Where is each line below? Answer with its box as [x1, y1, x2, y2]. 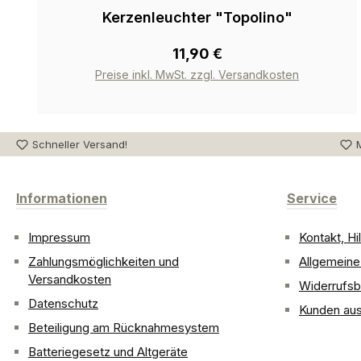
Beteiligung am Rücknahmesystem [28, 320, 219, 336]
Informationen [16, 190, 107, 207]
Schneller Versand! [32, 137, 127, 151]
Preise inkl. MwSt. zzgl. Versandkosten [95, 68, 300, 82]
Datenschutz [28, 296, 98, 312]
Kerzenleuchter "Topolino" [102, 9, 293, 27]
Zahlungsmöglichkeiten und [28, 254, 179, 270]
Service [287, 190, 337, 207]
